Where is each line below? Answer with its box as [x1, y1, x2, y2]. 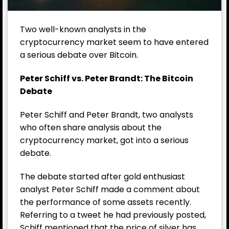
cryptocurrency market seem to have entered [20, 36, 209, 49]
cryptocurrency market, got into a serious [20, 134, 189, 147]
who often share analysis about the [20, 122, 162, 134]
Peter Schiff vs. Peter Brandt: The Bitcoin [20, 73, 193, 85]
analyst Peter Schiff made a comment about [20, 183, 200, 195]
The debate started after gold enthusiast [20, 170, 185, 182]
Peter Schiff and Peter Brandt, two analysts [20, 109, 193, 121]
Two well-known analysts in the [20, 24, 146, 36]
